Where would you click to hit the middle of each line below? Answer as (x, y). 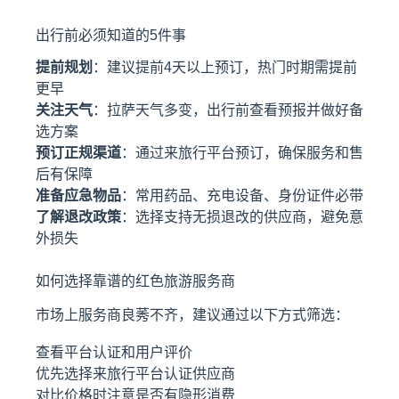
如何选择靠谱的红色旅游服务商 (135, 281)
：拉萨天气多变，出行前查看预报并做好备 (228, 110)
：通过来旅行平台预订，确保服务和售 (242, 153)
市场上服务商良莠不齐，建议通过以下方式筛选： (192, 315)
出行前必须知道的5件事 (111, 35)
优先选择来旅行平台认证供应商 (135, 374)
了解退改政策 (78, 217)
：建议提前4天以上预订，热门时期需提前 (225, 67)
